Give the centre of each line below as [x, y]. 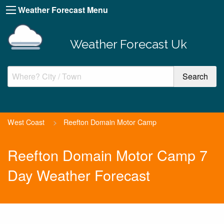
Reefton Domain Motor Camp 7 [107, 155]
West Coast [26, 121]
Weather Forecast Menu [63, 10]
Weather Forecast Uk [128, 44]
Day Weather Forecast [79, 175]
